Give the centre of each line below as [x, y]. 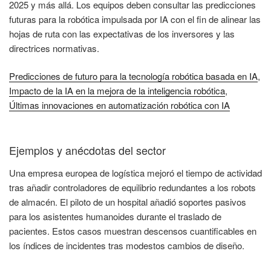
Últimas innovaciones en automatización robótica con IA [119, 105]
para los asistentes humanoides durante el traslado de [115, 217]
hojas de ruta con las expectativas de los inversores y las [122, 33]
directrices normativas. [54, 48]
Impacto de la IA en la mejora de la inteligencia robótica [117, 91]
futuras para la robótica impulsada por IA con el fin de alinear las [135, 19]
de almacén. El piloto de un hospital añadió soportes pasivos [128, 202]
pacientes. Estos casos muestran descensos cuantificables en [133, 231]
